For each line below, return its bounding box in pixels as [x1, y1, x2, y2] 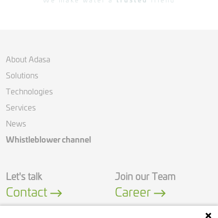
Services [6, 104, 36, 112]
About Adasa [6, 56, 50, 64]
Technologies [6, 88, 53, 96]
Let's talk [6, 173, 42, 182]
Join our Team [115, 173, 176, 182]
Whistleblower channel [6, 136, 91, 144]
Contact [6, 187, 47, 199]
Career [115, 187, 151, 199]
